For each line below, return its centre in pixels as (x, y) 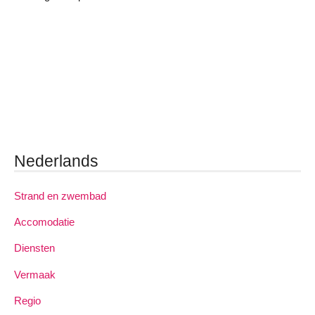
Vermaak (35, 274)
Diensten (34, 248)
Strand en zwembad (60, 196)
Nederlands (56, 161)
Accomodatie (44, 222)
